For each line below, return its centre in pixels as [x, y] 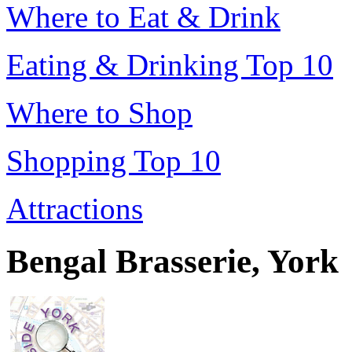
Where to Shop [99, 113]
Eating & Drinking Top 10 [170, 65]
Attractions [75, 209]
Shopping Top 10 [114, 161]
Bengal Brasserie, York [172, 262]
